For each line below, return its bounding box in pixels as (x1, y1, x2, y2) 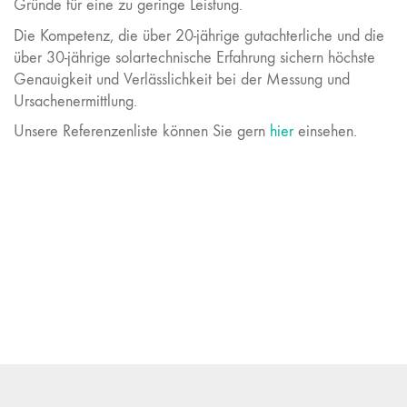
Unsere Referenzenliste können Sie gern (14, 122, 270, 141)
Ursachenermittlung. (14, 91, 137, 111)
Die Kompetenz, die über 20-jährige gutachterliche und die (14, 25, 384, 45)
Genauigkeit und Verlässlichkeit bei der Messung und (14, 69, 350, 89)
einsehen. (293, 122, 357, 141)
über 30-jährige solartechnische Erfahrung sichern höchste (14, 47, 375, 67)
